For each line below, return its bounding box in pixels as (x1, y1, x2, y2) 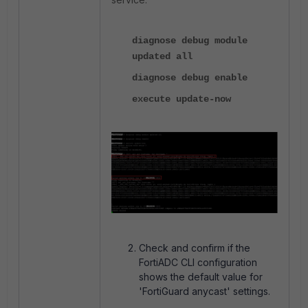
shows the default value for (139, 271, 263, 283)
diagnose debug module (132, 35, 247, 46)
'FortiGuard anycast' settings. (139, 285, 270, 298)
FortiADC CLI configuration (139, 256, 257, 269)
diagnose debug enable (132, 72, 247, 83)
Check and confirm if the (139, 242, 250, 254)
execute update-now (132, 93, 231, 104)
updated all (132, 51, 192, 62)
